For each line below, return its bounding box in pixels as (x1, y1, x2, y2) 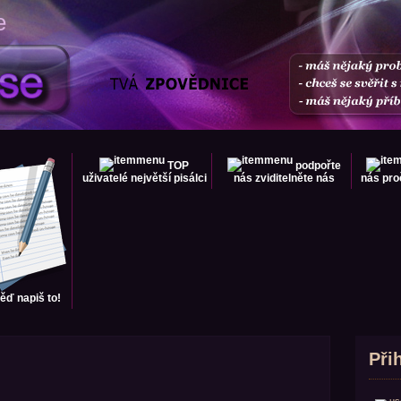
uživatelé (81, 172, 128, 184)
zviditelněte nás (254, 172, 335, 184)
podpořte (294, 159, 341, 172)
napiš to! (17, 292, 61, 304)
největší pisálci (130, 172, 207, 184)
